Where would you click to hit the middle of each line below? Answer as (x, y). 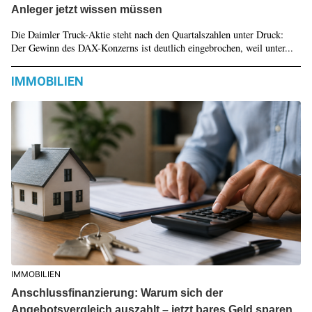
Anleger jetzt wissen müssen (86, 10)
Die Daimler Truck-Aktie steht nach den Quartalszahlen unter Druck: (147, 35)
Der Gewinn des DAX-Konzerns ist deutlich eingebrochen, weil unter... (152, 48)
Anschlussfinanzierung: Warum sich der (117, 292)
